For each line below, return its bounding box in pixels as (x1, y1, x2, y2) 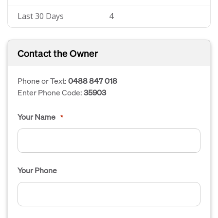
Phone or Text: (18, 75, 68, 86)
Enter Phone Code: (18, 87, 84, 97)
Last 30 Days (18, 11, 64, 21)
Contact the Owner (18, 47, 98, 59)
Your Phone (18, 165, 57, 175)
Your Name (18, 111, 55, 122)
